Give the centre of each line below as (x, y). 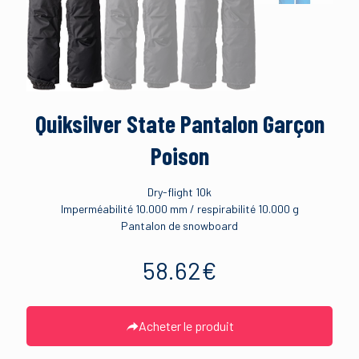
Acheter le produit (186, 325)
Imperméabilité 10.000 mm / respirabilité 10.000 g (179, 208)
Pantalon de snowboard (179, 225)
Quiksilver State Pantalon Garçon (179, 123)
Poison (179, 155)
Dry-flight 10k (179, 192)
